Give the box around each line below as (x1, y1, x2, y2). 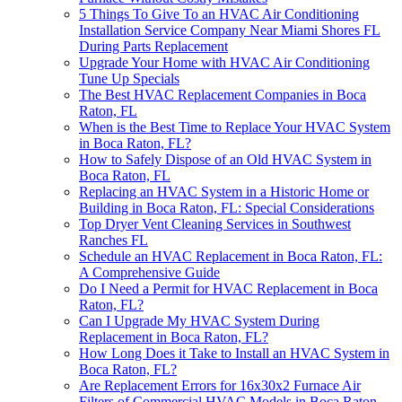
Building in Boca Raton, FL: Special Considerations (79, 200, 374, 216)
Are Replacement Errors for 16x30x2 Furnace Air (79, 378, 361, 394)
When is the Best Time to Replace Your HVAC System (79, 119, 390, 135)
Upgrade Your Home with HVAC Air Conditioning (79, 55, 370, 71)
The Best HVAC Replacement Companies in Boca (79, 87, 366, 103)
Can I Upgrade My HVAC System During (79, 313, 319, 329)
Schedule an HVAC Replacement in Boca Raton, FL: (79, 249, 382, 265)
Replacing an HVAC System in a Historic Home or (79, 184, 369, 200)
